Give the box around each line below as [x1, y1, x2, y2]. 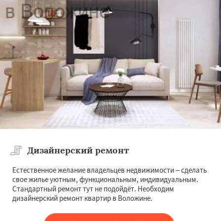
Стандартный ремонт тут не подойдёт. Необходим [12, 184, 174, 193]
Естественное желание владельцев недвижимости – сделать [12, 165, 207, 175]
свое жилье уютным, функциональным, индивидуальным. [12, 174, 198, 184]
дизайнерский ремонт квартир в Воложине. [12, 193, 152, 203]
